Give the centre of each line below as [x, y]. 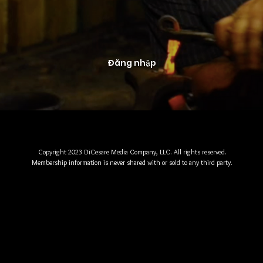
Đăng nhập [131, 63]
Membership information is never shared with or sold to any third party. [132, 163]
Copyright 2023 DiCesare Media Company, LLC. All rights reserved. [132, 152]
